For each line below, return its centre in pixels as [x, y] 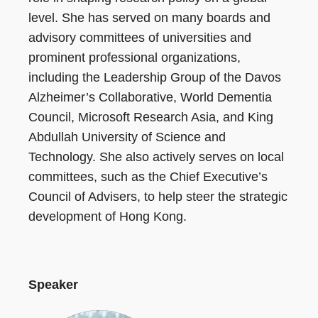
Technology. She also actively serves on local [156, 157]
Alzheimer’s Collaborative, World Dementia [150, 98]
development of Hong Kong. [108, 217]
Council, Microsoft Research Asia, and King [151, 117]
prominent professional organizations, [135, 58]
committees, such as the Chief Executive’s [148, 177]
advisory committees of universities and [140, 38]
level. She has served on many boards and [149, 18]
